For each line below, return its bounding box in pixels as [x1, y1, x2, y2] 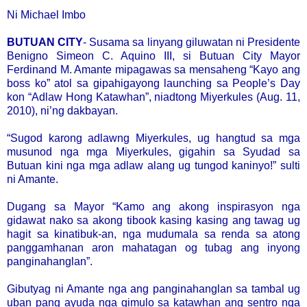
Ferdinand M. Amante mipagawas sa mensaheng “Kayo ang [7, 63, 300, 75]
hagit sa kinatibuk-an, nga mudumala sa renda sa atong [7, 228, 300, 240]
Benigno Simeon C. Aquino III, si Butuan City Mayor [7, 49, 300, 62]
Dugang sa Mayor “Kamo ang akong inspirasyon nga [7, 200, 300, 212]
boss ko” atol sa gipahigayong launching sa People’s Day [7, 77, 300, 89]
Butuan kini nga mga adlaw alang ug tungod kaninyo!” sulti [7, 159, 300, 171]
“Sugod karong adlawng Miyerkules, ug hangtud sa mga [7, 132, 300, 144]
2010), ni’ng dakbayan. [7, 104, 118, 116]
